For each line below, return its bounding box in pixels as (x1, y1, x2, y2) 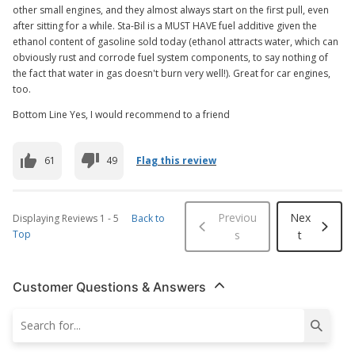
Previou (217, 209, 257, 225)
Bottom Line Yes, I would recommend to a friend (13, 107, 230, 121)
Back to (132, 211, 165, 225)
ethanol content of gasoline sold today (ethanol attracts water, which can (13, 34, 338, 48)
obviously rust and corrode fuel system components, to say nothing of (13, 50, 328, 64)
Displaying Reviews (13, 211, 100, 225)
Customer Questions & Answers (13, 278, 206, 295)
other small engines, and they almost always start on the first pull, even (13, 2, 329, 17)
